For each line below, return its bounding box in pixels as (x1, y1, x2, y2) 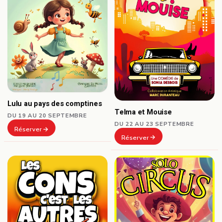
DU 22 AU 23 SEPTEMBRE (114, 119, 194, 128)
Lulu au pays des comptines (7, 99, 102, 110)
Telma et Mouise (114, 107, 172, 117)
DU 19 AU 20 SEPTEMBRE (7, 111, 87, 120)
